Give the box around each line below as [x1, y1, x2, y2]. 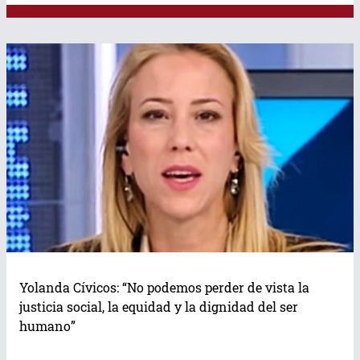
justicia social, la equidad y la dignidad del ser [19, 297, 298, 315]
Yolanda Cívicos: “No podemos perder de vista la [19, 278, 309, 296]
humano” [19, 317, 76, 334]
